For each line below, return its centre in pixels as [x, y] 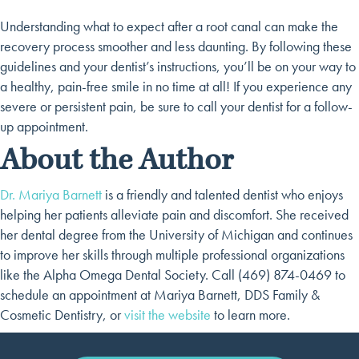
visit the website [167, 314]
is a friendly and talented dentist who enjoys [222, 194]
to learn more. [250, 314]
